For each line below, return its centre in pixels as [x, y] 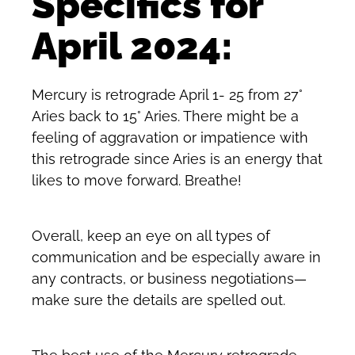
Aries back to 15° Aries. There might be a [165, 116]
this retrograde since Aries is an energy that [177, 158]
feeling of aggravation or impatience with [170, 137]
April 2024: [132, 46]
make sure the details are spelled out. [158, 300]
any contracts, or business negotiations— [169, 279]
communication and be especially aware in [176, 258]
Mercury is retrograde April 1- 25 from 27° [167, 94]
